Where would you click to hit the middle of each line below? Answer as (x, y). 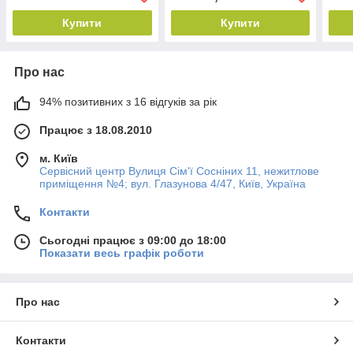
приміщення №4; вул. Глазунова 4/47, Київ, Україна (173, 184)
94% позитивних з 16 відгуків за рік (128, 102)
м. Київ (59, 159)
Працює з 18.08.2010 (96, 130)
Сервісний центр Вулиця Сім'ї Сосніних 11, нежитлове (179, 171)
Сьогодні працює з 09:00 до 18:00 (133, 241)
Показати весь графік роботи (122, 253)
